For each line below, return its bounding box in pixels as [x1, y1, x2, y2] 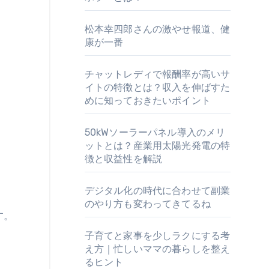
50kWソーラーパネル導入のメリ [84, 127, 226, 138]
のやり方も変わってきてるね [84, 198, 211, 210]
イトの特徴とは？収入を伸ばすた [84, 82, 231, 93]
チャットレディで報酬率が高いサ [84, 68, 231, 80]
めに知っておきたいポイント [84, 95, 211, 106]
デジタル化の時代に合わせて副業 [84, 185, 231, 196]
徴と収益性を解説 [84, 153, 163, 165]
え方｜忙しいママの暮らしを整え [84, 243, 231, 255]
